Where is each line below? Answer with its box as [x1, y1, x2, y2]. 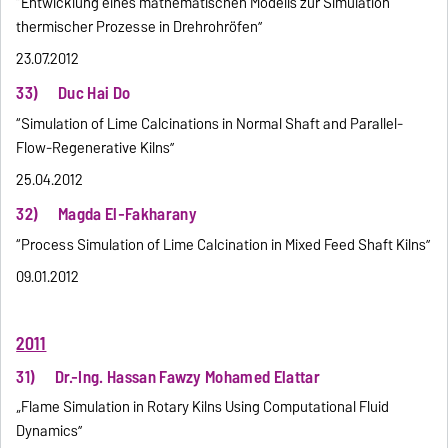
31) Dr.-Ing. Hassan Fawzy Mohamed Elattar [16, 362, 320, 391]
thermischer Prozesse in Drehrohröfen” [16, 15, 263, 40]
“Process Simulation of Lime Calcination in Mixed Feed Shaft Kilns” [16, 232, 431, 257]
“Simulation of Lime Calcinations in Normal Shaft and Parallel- [16, 111, 404, 136]
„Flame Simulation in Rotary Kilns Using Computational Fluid [16, 395, 390, 420]
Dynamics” [16, 419, 83, 444]
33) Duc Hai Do [16, 79, 131, 108]
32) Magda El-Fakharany [16, 199, 197, 228]
